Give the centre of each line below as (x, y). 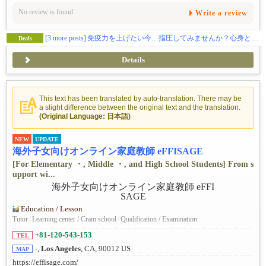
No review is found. (47, 12)
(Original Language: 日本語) (85, 116)
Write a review (221, 13)
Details (133, 60)
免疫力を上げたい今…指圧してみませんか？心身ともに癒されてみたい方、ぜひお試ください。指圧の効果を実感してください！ (169, 38)
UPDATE (47, 140)
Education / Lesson (52, 209)
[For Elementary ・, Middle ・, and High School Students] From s (133, 164)
